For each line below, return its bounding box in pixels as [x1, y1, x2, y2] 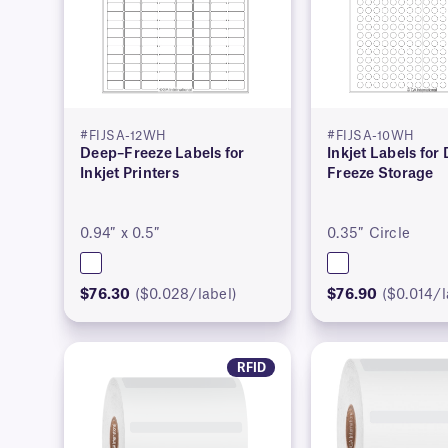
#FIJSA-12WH [80, 130, 167, 143]
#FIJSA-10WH [327, 130, 415, 143]
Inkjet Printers [80, 167, 179, 182]
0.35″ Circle [327, 227, 411, 242]
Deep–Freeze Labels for [80, 147, 245, 162]
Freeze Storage [327, 167, 434, 182]
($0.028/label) [134, 288, 238, 303]
